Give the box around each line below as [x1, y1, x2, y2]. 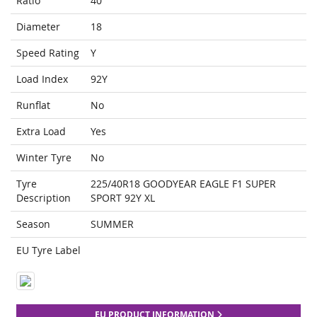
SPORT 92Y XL [91, 191, 155, 205]
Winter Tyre [16, 151, 71, 165]
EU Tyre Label [16, 243, 81, 258]
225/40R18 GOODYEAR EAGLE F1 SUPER [91, 177, 276, 191]
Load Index [16, 72, 68, 86]
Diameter [16, 20, 60, 34]
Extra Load [16, 125, 66, 139]
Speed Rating [16, 46, 79, 60]
